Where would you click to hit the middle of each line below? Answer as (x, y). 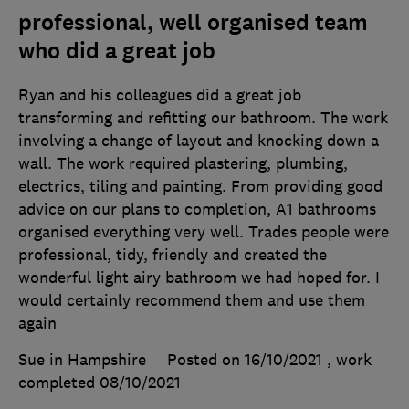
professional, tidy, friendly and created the (173, 255)
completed (59, 383)
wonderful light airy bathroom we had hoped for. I (199, 278)
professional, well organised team (193, 23)
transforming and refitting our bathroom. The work (203, 118)
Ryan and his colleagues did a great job (160, 95)
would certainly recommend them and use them (192, 301)
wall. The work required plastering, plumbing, (183, 164)
